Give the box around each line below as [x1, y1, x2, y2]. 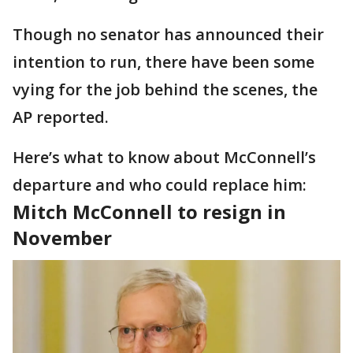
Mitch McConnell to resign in [13, 199, 286, 225]
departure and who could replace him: [13, 174, 307, 195]
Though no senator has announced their [13, 24, 324, 45]
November [13, 225, 117, 251]
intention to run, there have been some [13, 51, 314, 72]
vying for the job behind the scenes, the [13, 79, 318, 100]
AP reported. [13, 106, 109, 128]
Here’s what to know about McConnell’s [13, 147, 316, 168]
